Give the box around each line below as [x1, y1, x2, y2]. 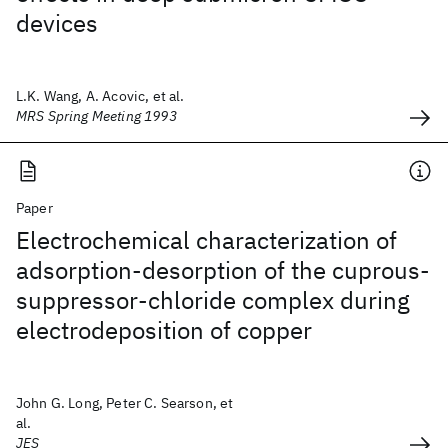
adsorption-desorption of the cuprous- [16, 254, 430, 286]
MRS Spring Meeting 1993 [16, 107, 177, 125]
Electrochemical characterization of [16, 224, 397, 256]
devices [16, 7, 98, 39]
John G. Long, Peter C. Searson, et [16, 394, 234, 412]
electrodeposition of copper [16, 314, 312, 346]
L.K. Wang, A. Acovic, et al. [16, 87, 185, 105]
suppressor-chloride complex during [16, 284, 410, 316]
